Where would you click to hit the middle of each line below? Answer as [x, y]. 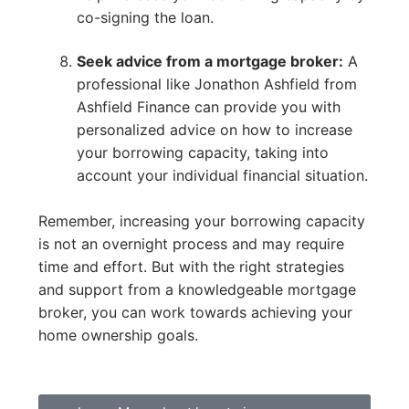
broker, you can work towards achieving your [195, 313]
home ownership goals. [118, 336]
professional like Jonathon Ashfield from [216, 84]
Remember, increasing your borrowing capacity [202, 221]
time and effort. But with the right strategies [191, 267]
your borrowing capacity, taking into [202, 152]
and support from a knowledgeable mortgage [197, 290]
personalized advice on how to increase [214, 129]
